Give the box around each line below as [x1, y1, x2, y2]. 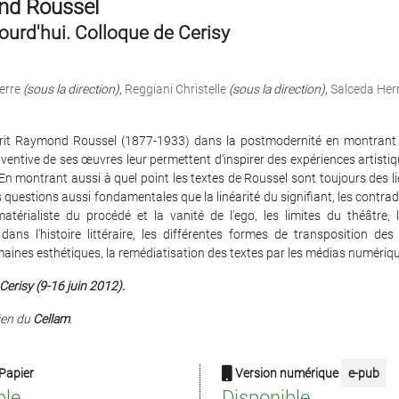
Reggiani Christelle [124, 82, 226, 96]
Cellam [32, 312, 69, 326]
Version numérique [232, 366, 341, 380]
